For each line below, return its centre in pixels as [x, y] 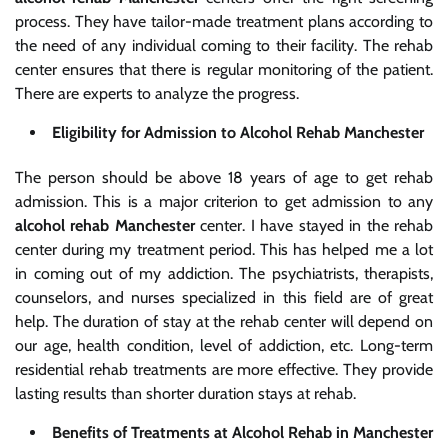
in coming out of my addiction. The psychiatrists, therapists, [224, 274]
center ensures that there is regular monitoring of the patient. [224, 70]
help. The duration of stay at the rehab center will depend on [224, 322]
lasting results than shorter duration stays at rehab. [185, 394]
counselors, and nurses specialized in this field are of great [224, 298]
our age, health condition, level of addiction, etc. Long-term [224, 346]
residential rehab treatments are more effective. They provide [224, 370]
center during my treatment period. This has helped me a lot [224, 250]
